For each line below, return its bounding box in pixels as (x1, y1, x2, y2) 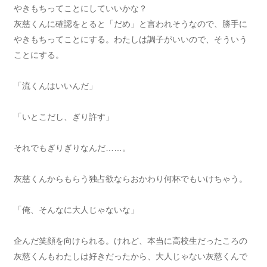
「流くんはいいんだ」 (13, 81, 97, 91)
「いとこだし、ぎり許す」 (13, 112, 114, 122)
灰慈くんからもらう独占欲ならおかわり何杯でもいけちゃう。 (13, 174, 247, 184)
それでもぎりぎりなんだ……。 (13, 143, 131, 153)
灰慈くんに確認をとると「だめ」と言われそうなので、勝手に (13, 19, 247, 29)
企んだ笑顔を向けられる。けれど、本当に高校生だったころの (13, 236, 247, 246)
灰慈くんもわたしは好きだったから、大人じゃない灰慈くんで (13, 252, 247, 261)
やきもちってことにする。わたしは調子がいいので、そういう (13, 35, 247, 44)
